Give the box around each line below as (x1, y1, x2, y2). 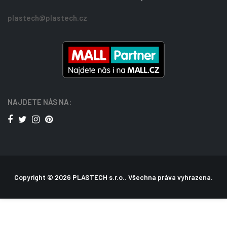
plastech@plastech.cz (8, 13, 87, 22)
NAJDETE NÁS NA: (8, 97, 71, 107)
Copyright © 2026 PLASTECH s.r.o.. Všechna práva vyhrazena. (14, 172, 213, 181)
